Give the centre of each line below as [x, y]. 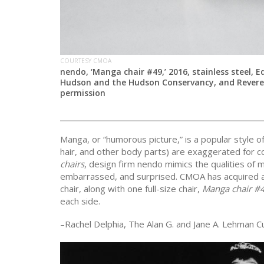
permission [83, 93]
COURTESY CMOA [86, 61]
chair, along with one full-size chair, [131, 189]
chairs [72, 164]
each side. [80, 201]
